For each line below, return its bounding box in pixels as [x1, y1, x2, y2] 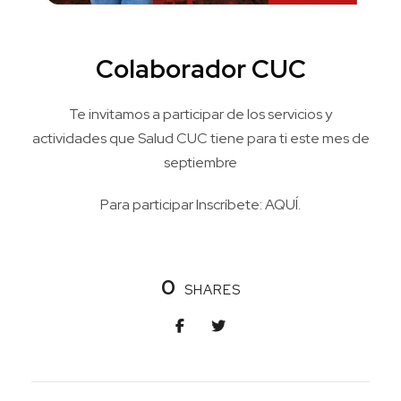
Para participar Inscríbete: [100, 195, 265, 215]
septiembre [164, 153, 237, 173]
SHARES [183, 281, 241, 300]
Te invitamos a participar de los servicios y [69, 105, 332, 124]
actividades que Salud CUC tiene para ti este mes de [31, 129, 370, 149]
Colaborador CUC [95, 52, 306, 87]
